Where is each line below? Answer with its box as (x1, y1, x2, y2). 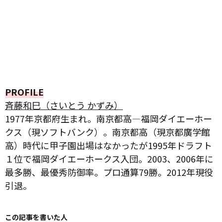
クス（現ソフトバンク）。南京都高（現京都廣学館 (5, 125, 210, 138)
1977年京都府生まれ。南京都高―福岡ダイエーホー (5, 111, 212, 125)
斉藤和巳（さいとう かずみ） (5, 98, 123, 111)
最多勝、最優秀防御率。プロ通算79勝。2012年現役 (5, 165, 213, 178)
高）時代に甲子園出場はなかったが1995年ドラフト (5, 138, 212, 152)
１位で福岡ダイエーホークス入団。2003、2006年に (5, 152, 214, 165)
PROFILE (5, 85, 44, 98)
